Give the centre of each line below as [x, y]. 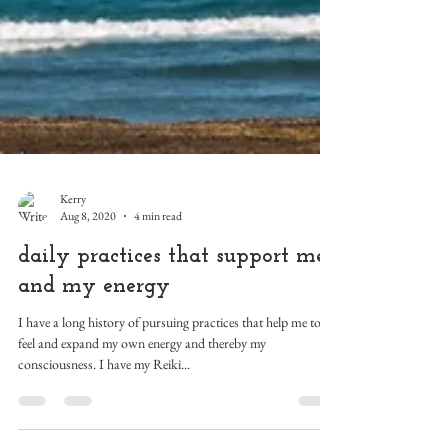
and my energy [94, 376]
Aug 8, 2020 [88, 306]
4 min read [158, 306]
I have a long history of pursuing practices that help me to [169, 412]
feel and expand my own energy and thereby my [142, 433]
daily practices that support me [172, 346]
